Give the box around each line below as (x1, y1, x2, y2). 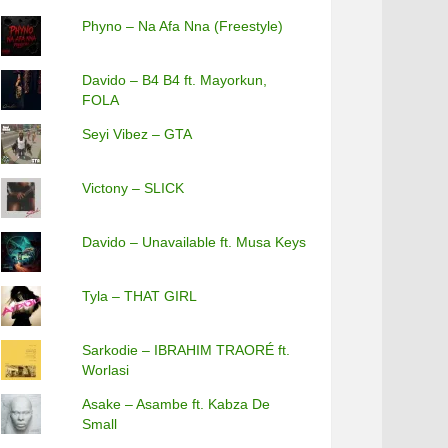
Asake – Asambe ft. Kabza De (82, 396, 271, 412)
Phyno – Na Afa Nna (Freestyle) (82, 18, 284, 34)
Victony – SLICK (82, 180, 185, 196)
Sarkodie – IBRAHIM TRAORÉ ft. (82, 342, 291, 358)
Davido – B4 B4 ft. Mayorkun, (82, 72, 268, 88)
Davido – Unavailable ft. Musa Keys (82, 234, 307, 250)
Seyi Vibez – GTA (82, 126, 193, 142)
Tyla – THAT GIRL (82, 288, 198, 304)
